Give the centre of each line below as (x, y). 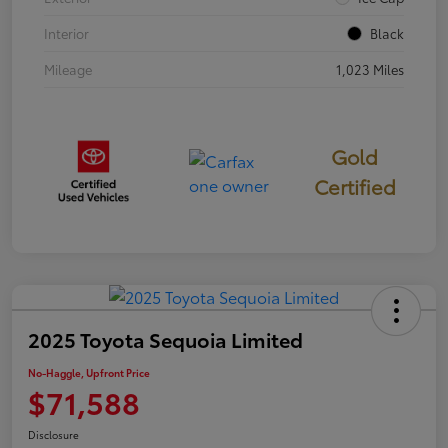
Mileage (68, 69)
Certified (354, 186)
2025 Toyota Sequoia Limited (165, 339)
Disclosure (53, 435)
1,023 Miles (370, 69)
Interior (66, 33)
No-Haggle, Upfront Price (89, 373)
